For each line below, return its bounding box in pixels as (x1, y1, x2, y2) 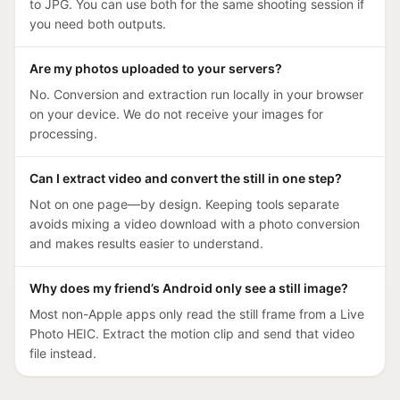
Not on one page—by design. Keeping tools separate (29, 196, 339, 212)
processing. (29, 126, 97, 141)
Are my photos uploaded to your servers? (29, 61, 282, 76)
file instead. (29, 346, 96, 361)
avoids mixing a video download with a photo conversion (29, 216, 360, 231)
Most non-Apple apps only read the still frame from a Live (29, 306, 364, 321)
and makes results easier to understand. (29, 236, 263, 251)
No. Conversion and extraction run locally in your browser (29, 87, 363, 102)
